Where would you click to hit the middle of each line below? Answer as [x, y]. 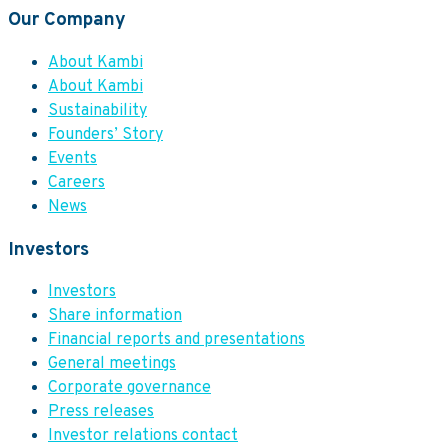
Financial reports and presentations [176, 340]
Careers [76, 182]
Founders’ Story [105, 134]
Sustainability [97, 110]
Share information [115, 316]
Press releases [101, 412]
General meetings [112, 364]
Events [72, 158]
